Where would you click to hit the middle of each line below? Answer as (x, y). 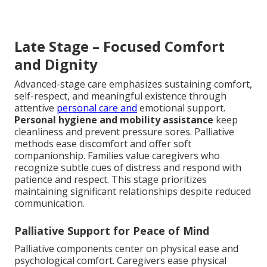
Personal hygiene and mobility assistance (114, 119)
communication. (49, 203)
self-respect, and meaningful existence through (120, 96)
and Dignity (56, 64)
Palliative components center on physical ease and (126, 248)
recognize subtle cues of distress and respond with (128, 167)
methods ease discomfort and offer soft (103, 143)
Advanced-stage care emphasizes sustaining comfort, (133, 84)
